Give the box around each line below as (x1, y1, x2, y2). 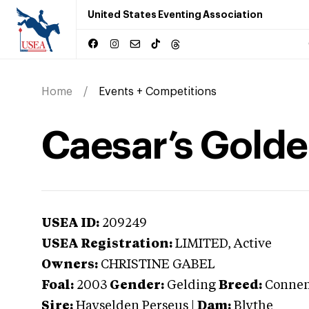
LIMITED (175, 238, 228, 250)
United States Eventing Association (88, 10, 263, 19)
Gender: (110, 279, 164, 292)
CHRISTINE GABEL (101, 259, 215, 271)
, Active (228, 238, 272, 250)
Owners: (41, 259, 98, 271)
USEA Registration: (41, 238, 172, 250)
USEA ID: (41, 217, 99, 230)
